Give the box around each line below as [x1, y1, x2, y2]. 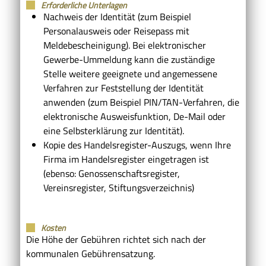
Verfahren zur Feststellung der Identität [43, 80, 204, 95]
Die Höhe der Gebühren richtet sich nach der [26, 232, 206, 246]
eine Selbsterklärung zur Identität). [43, 123, 184, 138]
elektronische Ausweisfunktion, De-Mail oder [43, 109, 226, 123]
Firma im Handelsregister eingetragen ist [43, 151, 209, 166]
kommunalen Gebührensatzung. [26, 246, 155, 261]
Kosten [41, 221, 66, 234]
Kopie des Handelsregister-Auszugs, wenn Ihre [43, 137, 231, 152]
